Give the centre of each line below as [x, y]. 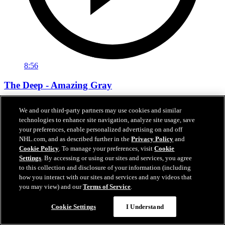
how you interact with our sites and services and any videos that [106, 177]
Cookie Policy [39, 148]
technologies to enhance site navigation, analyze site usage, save [107, 120]
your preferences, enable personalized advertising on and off [101, 129]
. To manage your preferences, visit [107, 148]
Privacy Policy [152, 139]
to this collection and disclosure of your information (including [105, 167]
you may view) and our [51, 187]
